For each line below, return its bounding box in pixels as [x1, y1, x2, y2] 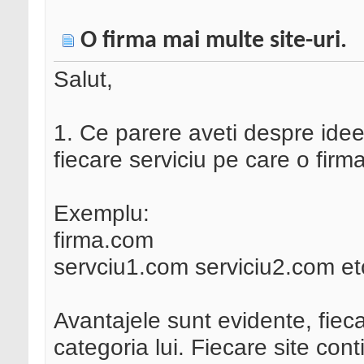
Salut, [54, 66, 113, 93]
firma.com [54, 227, 154, 253]
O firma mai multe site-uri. [80, 28, 347, 54]
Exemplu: [54, 200, 149, 227]
